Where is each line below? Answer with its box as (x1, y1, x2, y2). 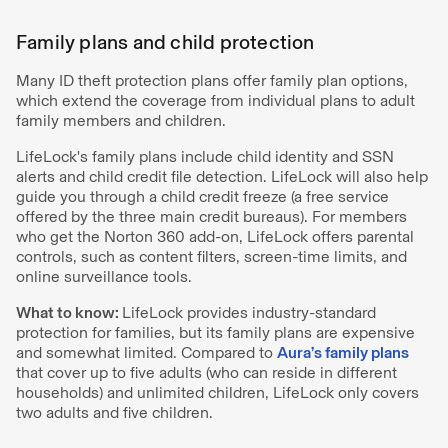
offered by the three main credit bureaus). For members (16, 207, 407, 226)
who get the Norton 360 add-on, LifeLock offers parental (16, 227, 414, 246)
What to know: (16, 303, 122, 322)
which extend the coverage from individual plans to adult (16, 91, 415, 110)
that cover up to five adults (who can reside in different (16, 363, 397, 382)
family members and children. (16, 111, 226, 130)
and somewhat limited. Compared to (16, 343, 277, 362)
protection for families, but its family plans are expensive (16, 323, 415, 342)
